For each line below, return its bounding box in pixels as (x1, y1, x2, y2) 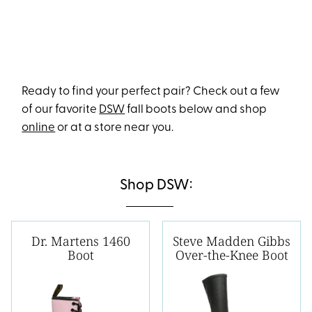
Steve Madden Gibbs (173, 233, 290, 249)
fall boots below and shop (125, 104, 267, 116)
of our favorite (22, 104, 100, 116)
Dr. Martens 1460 (31, 233, 130, 249)
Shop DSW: (120, 178, 192, 193)
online (22, 122, 56, 134)
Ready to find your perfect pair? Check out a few (22, 86, 281, 97)
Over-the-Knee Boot (175, 247, 288, 263)
